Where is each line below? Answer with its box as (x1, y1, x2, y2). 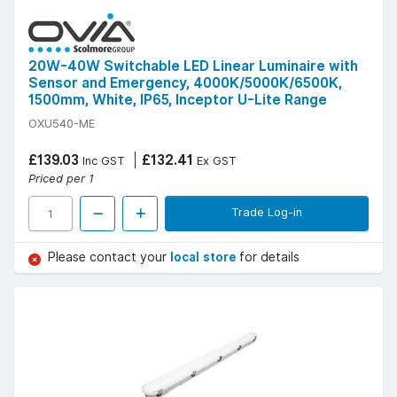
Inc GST (79, 153, 125, 168)
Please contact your (48, 250, 170, 265)
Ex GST (193, 153, 237, 168)
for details (239, 250, 300, 265)
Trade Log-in (231, 205, 302, 220)
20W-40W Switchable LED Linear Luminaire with (28, 58, 358, 75)
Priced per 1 (28, 171, 94, 186)
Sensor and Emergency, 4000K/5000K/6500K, (28, 74, 342, 92)
